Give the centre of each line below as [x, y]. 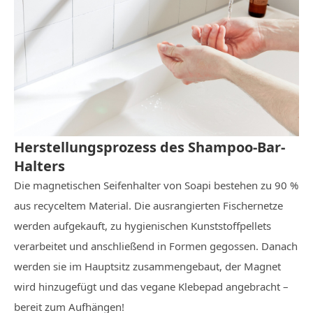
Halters [39, 166]
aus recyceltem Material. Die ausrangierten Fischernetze [148, 205]
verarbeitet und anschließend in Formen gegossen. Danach [156, 246]
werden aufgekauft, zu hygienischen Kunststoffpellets [143, 226]
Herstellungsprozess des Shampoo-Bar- [150, 147]
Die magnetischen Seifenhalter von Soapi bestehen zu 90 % [156, 185]
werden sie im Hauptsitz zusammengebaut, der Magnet [147, 266]
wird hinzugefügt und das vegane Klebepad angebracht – [151, 286]
